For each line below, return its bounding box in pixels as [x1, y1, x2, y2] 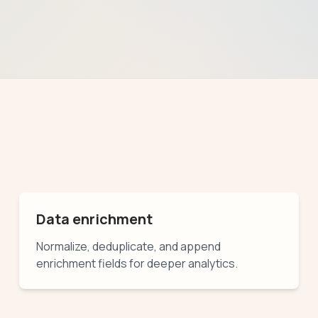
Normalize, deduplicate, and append [35, 238, 221, 254]
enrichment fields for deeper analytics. [35, 255, 238, 271]
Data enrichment [35, 209, 153, 229]
